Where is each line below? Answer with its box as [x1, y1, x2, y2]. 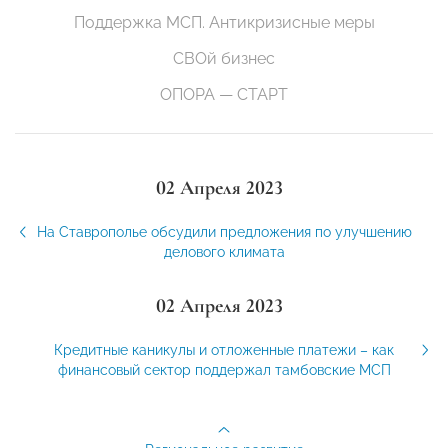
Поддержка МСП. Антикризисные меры [73, 12, 375, 32]
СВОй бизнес [173, 48, 275, 68]
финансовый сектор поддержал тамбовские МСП [57, 361, 391, 378]
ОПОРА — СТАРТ [160, 84, 288, 104]
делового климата [163, 243, 285, 260]
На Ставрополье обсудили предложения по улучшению [36, 223, 412, 240]
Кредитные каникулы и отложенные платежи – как [54, 341, 394, 358]
